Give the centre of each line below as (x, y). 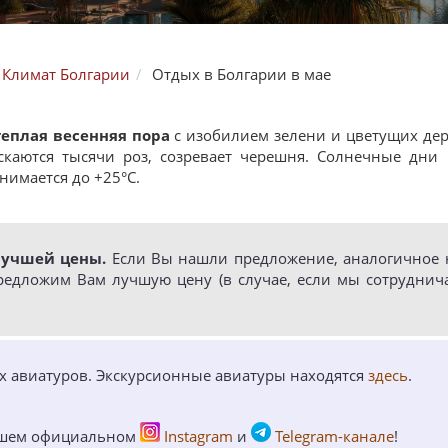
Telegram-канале (334, 436)
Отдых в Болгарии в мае (241, 74)
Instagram (198, 436)
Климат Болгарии (66, 74)
